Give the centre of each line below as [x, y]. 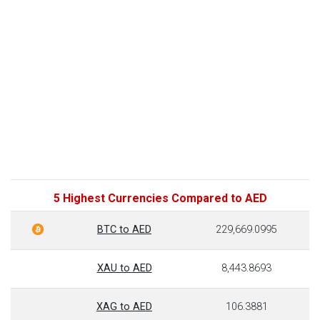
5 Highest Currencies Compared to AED [160, 198]
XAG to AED [124, 307]
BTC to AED [124, 230]
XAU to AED [124, 268]
